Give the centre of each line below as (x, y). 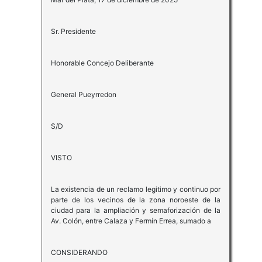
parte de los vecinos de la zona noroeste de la (136, 200)
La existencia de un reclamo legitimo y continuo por (136, 189)
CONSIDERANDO (79, 253)
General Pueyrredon (83, 95)
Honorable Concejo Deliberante (102, 63)
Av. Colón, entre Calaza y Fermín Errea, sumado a (131, 221)
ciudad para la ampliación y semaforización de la (136, 211)
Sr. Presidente (73, 32)
